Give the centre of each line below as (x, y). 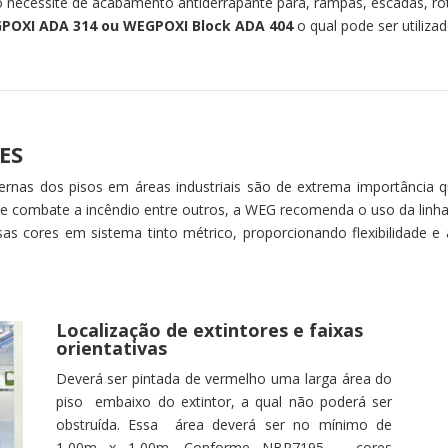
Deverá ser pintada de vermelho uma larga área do (224, 378)
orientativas (111, 347)
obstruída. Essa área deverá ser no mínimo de (224, 424)
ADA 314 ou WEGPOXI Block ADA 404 (163, 25)
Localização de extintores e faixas (209, 329)
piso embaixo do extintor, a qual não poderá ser (224, 401)
